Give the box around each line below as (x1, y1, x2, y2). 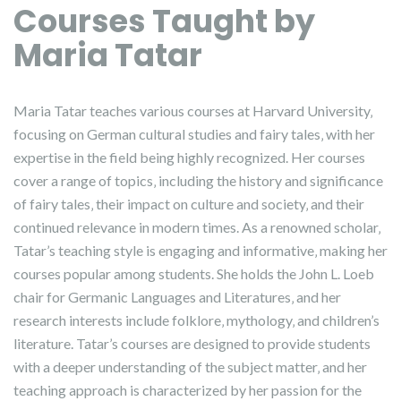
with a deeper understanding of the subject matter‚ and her (13, 358, 367, 375)
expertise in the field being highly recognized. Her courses (13, 149, 365, 166)
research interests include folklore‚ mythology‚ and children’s (13, 311, 380, 328)
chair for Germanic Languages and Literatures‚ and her (13, 288, 341, 305)
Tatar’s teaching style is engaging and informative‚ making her (13, 242, 388, 259)
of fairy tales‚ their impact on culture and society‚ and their (13, 195, 364, 212)
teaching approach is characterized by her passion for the (13, 381, 362, 398)
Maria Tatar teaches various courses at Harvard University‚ (13, 102, 372, 119)
